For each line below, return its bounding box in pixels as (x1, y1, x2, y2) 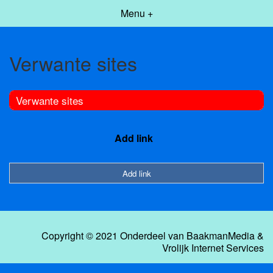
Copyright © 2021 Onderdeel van (41, 229, 186, 243)
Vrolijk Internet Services (162, 241, 264, 255)
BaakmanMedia (186, 229, 255, 243)
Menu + (120, 6, 153, 20)
